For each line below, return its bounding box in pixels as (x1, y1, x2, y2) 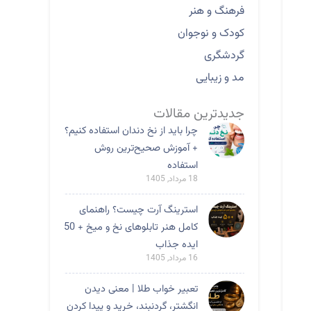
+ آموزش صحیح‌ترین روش (94, 140, 198, 156)
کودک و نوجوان (178, 25, 244, 42)
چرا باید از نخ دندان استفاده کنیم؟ (65, 123, 198, 139)
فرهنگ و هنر (189, 3, 244, 20)
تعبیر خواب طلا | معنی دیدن (85, 281, 198, 297)
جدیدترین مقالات (153, 103, 244, 124)
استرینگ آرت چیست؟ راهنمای (79, 202, 198, 218)
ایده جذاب (155, 237, 198, 253)
